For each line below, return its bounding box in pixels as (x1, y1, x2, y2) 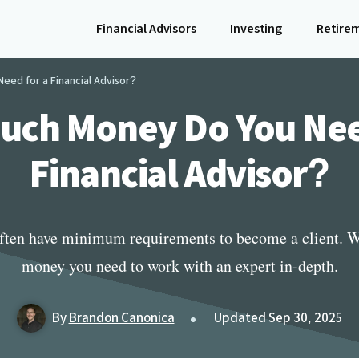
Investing (230, 20, 282, 38)
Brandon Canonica (68, 308, 175, 328)
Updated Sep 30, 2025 (213, 308, 343, 328)
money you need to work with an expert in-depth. (21, 255, 338, 276)
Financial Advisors (96, 20, 196, 38)
